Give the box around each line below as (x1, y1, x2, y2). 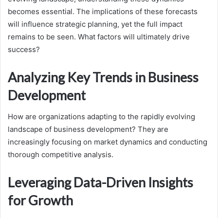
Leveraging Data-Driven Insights (8, 174, 193, 191)
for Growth (8, 192, 73, 209)
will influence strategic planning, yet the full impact (8, 19, 182, 29)
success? (8, 44, 40, 54)
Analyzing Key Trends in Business (8, 69, 199, 85)
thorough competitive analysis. (8, 150, 113, 160)
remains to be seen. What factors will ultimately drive (8, 32, 190, 41)
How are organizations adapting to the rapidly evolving (8, 112, 195, 122)
